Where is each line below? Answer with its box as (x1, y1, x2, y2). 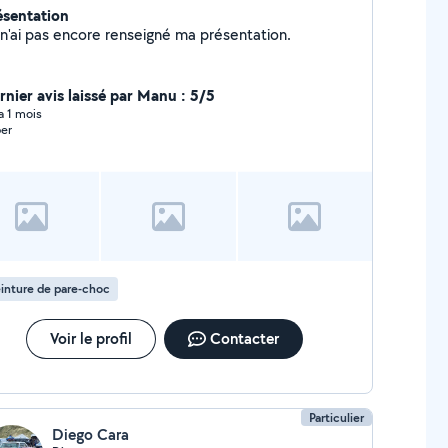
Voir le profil (49, 328, 132, 349)
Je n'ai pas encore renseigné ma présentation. (199, 24, 291, 45)
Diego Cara (51, 424, 129, 445)
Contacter (209, 328, 279, 349)
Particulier (309, 409, 365, 426)
